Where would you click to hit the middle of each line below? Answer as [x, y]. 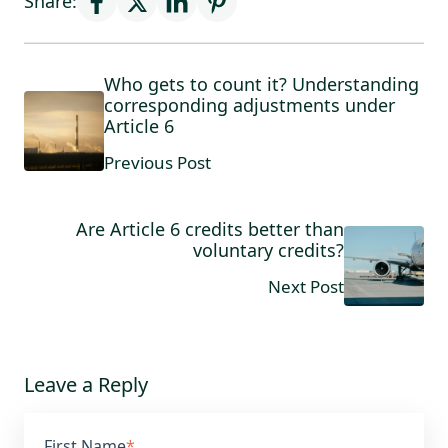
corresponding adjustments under [249, 104]
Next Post [306, 286]
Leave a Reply [86, 384]
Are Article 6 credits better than [210, 228]
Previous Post [157, 162]
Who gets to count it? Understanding [261, 83]
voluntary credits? [268, 249]
